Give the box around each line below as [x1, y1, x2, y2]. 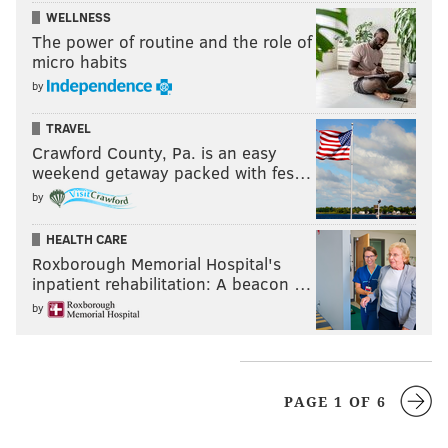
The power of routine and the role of [32, 30, 312, 54]
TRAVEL [46, 119, 91, 138]
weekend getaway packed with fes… [32, 161, 312, 185]
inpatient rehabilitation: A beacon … [32, 272, 312, 296]
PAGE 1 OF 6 [284, 394, 392, 411]
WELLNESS [46, 8, 111, 27]
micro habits [32, 50, 127, 74]
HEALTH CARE [46, 230, 127, 249]
